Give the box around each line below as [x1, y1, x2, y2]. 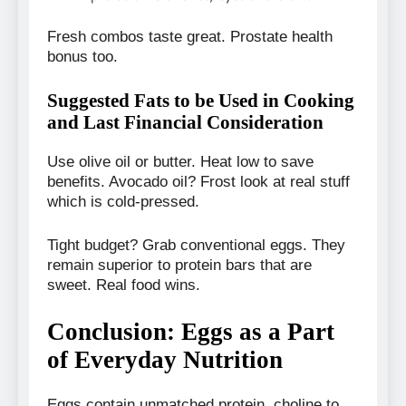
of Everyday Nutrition [47, 346, 283, 374]
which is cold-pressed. [47, 193, 199, 211]
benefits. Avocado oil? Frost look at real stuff [47, 173, 350, 191]
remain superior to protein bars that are [47, 256, 312, 274]
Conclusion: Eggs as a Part [47, 318, 334, 346]
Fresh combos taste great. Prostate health [47, 27, 333, 45]
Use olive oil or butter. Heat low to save [47, 153, 314, 171]
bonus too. [47, 47, 118, 65]
